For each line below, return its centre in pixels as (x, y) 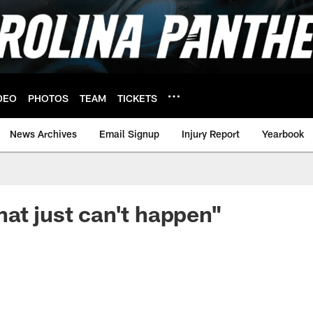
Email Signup (129, 134)
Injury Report (211, 134)
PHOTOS (48, 98)
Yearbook (283, 134)
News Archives (43, 134)
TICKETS (137, 98)
